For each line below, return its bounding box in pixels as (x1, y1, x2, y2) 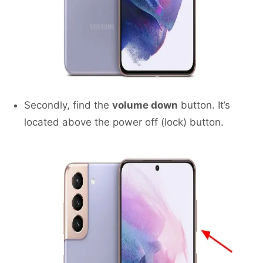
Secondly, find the (24, 99, 112, 112)
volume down (112, 99, 178, 112)
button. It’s (178, 99, 230, 112)
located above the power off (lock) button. (24, 116, 224, 129)
